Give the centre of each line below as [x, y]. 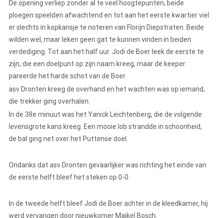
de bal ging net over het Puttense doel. [69, 139]
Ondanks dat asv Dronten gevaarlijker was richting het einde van [108, 165]
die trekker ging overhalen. [50, 101]
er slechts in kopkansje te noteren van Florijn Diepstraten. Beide [106, 27]
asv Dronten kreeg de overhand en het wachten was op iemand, [107, 89]
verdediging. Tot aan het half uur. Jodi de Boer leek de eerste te [106, 52]
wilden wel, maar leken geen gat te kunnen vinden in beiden [100, 40]
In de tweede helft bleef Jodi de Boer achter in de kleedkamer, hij [108, 204]
